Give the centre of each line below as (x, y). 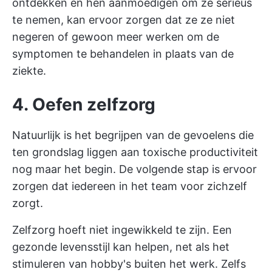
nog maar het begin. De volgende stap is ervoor (134, 169)
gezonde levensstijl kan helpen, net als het (121, 246)
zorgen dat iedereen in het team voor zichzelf (130, 186)
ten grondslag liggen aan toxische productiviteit (135, 152)
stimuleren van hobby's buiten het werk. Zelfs (129, 263)
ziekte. (29, 70)
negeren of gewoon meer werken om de (116, 36)
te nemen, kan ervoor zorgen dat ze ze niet (124, 19)
